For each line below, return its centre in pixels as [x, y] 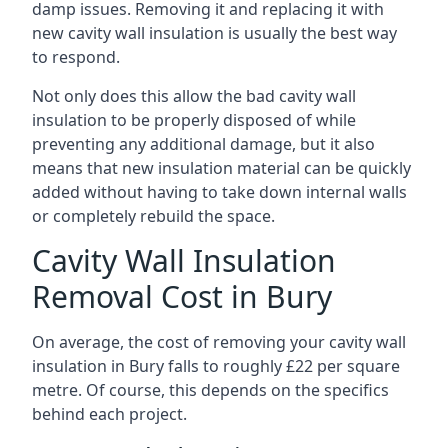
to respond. [76, 57]
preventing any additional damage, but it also [203, 144]
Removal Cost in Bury [182, 296]
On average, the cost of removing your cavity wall [219, 342]
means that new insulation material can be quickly [221, 168]
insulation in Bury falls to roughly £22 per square [216, 366]
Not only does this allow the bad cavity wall [194, 96]
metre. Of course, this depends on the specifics [210, 390]
